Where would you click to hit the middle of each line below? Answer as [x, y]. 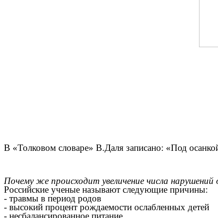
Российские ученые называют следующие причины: [106, 190]
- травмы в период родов [53, 199]
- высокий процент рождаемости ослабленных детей [107, 207]
